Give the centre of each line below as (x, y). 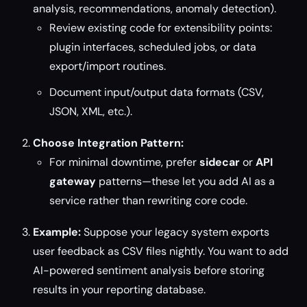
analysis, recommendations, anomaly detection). (155, 9)
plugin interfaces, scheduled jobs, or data (153, 47)
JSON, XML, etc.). (91, 111)
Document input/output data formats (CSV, (157, 92)
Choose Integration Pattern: (108, 143)
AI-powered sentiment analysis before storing (149, 270)
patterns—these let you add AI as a (185, 181)
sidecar (220, 162)
